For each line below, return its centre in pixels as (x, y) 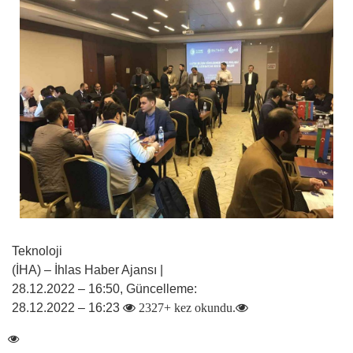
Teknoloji (37, 251)
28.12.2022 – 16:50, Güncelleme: (104, 289)
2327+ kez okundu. (186, 308)
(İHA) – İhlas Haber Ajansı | (87, 270)
